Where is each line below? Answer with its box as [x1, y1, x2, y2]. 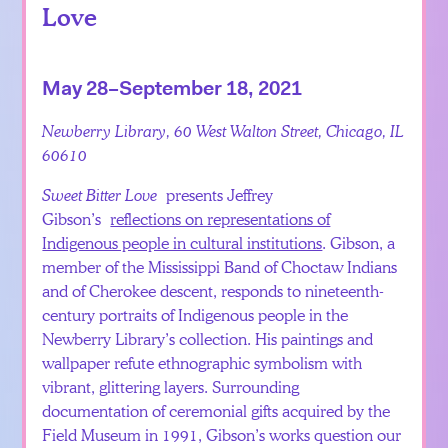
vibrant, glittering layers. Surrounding [42, 375, 300, 397]
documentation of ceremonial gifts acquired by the [42, 399, 391, 421]
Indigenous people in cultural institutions [42, 231, 323, 253]
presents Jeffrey [157, 183, 274, 205]
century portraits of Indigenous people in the [42, 303, 349, 325]
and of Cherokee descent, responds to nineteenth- [42, 279, 385, 301]
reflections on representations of [110, 207, 331, 229]
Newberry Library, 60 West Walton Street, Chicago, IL [42, 119, 405, 141]
